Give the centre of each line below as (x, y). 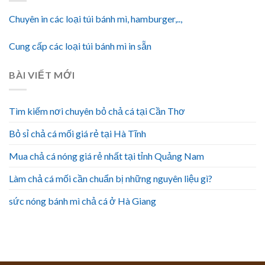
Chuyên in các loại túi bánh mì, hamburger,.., (96, 19)
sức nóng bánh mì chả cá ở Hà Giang (83, 201)
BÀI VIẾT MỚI (42, 75)
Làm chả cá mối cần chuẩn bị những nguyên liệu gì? (111, 178)
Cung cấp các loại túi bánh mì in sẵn (80, 46)
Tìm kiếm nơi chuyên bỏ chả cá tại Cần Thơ (97, 111)
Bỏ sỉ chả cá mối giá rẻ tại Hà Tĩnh (77, 133)
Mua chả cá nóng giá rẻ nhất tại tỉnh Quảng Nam (106, 156)
